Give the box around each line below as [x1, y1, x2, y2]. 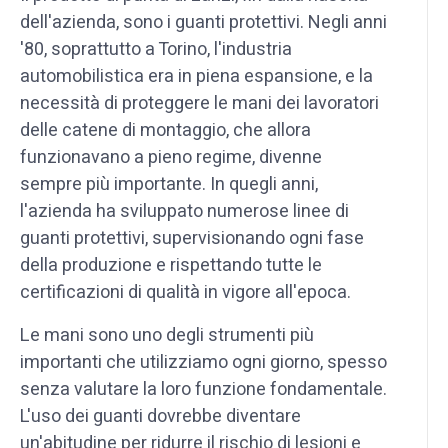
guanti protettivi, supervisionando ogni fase [20, 224, 364, 252]
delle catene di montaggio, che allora [20, 116, 311, 144]
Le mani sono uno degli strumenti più [20, 321, 314, 349]
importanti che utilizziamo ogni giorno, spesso [20, 348, 387, 376]
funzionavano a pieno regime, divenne [20, 143, 322, 171]
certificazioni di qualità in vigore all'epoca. [20, 278, 351, 306]
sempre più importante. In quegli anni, [20, 170, 318, 198]
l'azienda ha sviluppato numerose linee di [20, 197, 349, 225]
